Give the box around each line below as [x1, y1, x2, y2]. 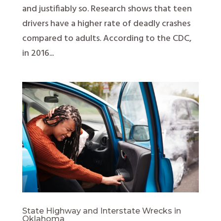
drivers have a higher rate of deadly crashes [22, 17, 190, 32]
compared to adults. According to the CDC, [22, 32, 191, 46]
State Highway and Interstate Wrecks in [22, 206, 181, 216]
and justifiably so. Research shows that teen [22, 2, 192, 17]
